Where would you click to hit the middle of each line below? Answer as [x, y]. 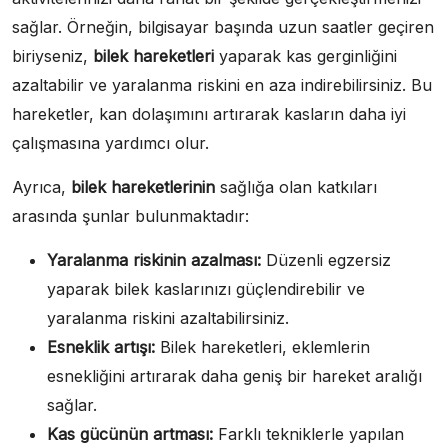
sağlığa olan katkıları [296, 186]
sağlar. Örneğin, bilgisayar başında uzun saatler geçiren [223, 26]
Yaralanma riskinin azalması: [154, 259]
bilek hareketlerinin [143, 186]
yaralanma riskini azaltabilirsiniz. [168, 317]
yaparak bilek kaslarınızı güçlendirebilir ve [206, 288]
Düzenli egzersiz [326, 259]
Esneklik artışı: [101, 346]
